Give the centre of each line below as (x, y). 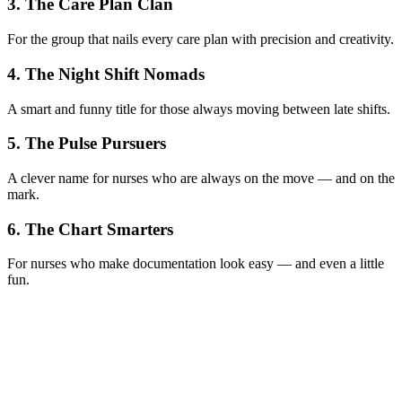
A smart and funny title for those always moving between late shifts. (199, 109)
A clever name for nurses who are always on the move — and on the (201, 178)
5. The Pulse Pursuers (87, 144)
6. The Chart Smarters (90, 229)
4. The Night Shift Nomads (106, 74)
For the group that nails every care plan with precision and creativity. (201, 39)
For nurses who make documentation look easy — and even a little (196, 264)
